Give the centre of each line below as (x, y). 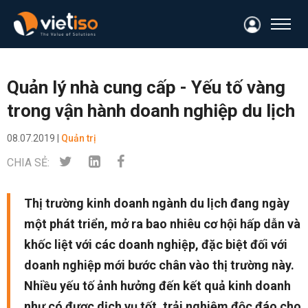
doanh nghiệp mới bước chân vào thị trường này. (159, 265)
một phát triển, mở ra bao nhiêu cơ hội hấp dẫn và (162, 224)
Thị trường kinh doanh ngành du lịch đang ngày (157, 203)
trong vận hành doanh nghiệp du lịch (151, 111)
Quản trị (79, 138)
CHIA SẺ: (30, 163)
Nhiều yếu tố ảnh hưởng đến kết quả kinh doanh (157, 286)
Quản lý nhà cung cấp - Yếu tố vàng (146, 87)
